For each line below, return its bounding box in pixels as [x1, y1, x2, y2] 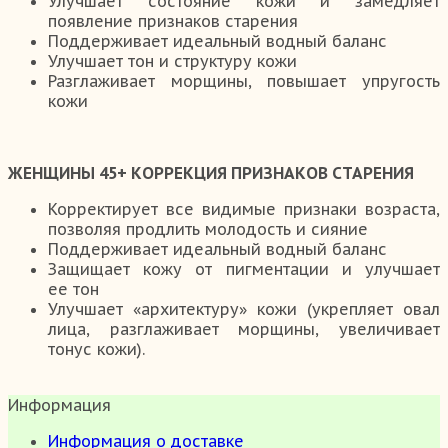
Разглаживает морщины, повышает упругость [48, 71, 440, 92]
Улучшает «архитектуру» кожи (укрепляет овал [48, 299, 440, 320]
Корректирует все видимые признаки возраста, [48, 199, 440, 220]
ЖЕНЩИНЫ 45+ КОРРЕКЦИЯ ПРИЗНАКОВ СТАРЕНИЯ [8, 163, 414, 184]
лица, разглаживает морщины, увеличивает [48, 319, 440, 340]
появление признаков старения [48, 11, 298, 32]
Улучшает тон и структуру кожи [48, 51, 297, 72]
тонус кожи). [48, 339, 145, 360]
